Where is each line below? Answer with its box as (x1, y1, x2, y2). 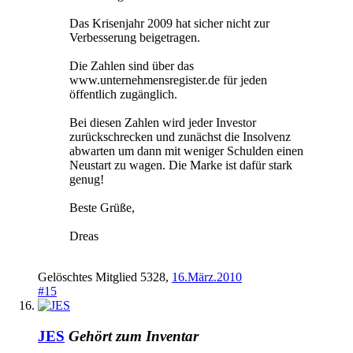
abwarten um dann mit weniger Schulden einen (69, 144, 303, 158)
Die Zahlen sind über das (69, 59, 194, 73)
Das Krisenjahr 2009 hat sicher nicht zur (69, 17, 269, 31)
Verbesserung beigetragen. (69, 31, 200, 45)
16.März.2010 (172, 270, 242, 284)
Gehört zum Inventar (69, 328, 199, 345)
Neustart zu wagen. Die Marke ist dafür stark (69, 158, 292, 173)
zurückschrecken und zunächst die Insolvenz (69, 130, 291, 144)
